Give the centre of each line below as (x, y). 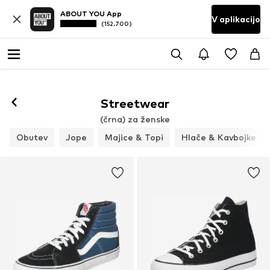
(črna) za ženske (135, 119)
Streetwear (135, 103)
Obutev (32, 137)
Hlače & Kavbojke (219, 137)
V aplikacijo (236, 19)
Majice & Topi (134, 137)
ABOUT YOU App (91, 14)
